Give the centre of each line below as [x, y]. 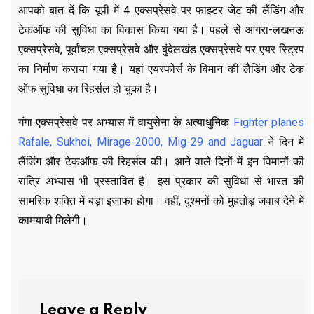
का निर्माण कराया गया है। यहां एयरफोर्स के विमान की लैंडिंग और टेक [161, 69]
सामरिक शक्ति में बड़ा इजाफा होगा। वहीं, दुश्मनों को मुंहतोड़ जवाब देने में [161, 200]
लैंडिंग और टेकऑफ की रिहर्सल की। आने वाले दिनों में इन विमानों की [161, 161]
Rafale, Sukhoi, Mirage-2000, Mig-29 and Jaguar [141, 142]
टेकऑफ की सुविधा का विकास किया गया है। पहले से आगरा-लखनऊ [161, 29]
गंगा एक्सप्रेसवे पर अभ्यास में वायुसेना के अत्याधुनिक [126, 122]
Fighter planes [269, 122]
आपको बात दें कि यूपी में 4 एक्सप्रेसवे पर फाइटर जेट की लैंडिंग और [161, 10]
